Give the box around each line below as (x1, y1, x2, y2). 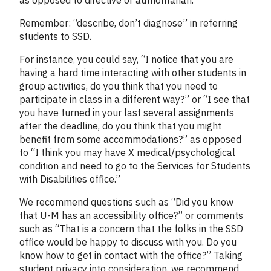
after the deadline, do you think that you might (19, 119, 221, 132)
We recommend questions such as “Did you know (19, 195, 233, 208)
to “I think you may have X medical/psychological (19, 146, 235, 158)
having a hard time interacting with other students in (19, 66, 246, 79)
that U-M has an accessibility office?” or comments (19, 209, 243, 221)
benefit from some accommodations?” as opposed (19, 132, 241, 145)
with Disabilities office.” (19, 172, 120, 185)
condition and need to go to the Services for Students (19, 159, 250, 172)
